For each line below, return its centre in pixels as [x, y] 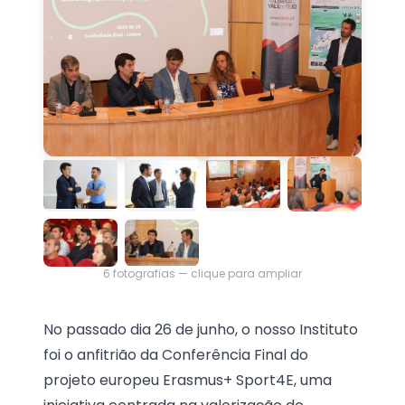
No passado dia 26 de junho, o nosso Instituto [201, 329]
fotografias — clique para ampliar [206, 273]
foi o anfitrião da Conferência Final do [176, 354]
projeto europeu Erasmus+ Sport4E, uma [188, 380]
